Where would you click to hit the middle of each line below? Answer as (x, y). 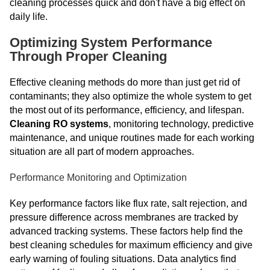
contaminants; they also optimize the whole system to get (130, 96)
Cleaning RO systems (59, 124)
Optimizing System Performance (111, 42)
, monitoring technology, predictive (181, 124)
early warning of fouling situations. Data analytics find (123, 259)
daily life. (29, 17)
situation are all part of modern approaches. (102, 152)
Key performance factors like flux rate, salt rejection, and (128, 203)
